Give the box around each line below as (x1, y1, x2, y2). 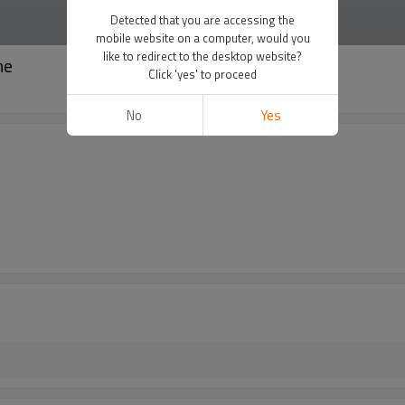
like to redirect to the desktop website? (103, 47, 302, 65)
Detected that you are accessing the (110, 11, 295, 29)
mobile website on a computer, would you (95, 29, 310, 47)
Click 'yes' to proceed (148, 65, 257, 83)
